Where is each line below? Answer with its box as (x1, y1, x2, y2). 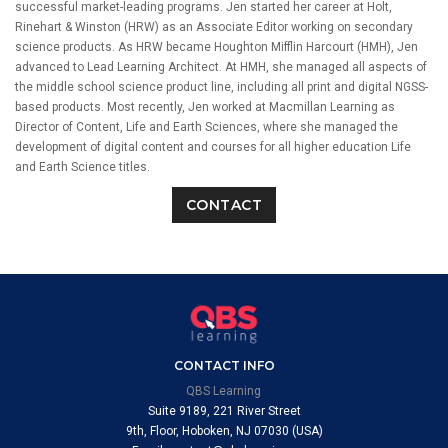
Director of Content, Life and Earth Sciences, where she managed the (15, 120, 398, 134)
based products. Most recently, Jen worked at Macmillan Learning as (15, 100, 395, 114)
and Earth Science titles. (15, 160, 150, 174)
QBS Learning (186, 384, 262, 399)
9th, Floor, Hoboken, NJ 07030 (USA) (125, 424, 323, 439)
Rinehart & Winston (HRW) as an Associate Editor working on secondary (15, 20, 413, 34)
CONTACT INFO (173, 358, 275, 374)
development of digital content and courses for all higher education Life (15, 140, 411, 154)
